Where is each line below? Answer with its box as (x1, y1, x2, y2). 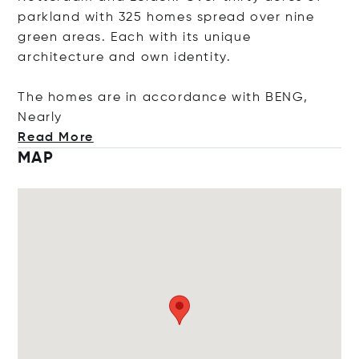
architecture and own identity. (18, 51, 232, 64)
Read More (18, 131, 94, 144)
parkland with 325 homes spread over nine (18, 11, 315, 24)
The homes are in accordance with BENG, (18, 91, 309, 104)
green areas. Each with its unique (18, 31, 252, 44)
